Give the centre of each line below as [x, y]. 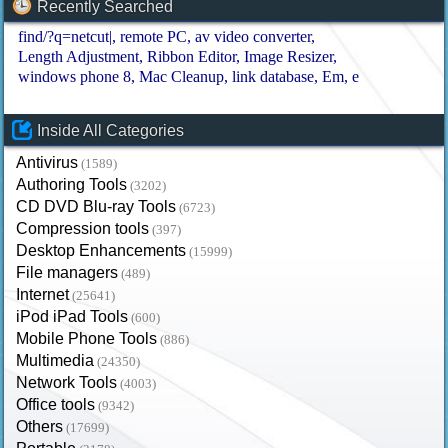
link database [273, 76]
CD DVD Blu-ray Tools [96, 206]
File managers [67, 272]
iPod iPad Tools [72, 316]
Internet [43, 294]
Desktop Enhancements [101, 250]
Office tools [56, 404]
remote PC [154, 36]
